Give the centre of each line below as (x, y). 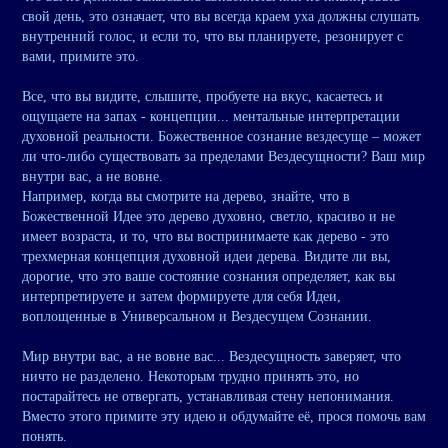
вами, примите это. (80, 57)
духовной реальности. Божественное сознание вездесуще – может (221, 137)
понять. (44, 437)
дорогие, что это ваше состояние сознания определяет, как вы (208, 277)
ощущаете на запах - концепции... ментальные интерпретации (211, 117)
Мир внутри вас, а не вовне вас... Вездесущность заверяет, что (211, 357)
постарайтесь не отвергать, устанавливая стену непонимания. (208, 397)
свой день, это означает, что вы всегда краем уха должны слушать (220, 17)
